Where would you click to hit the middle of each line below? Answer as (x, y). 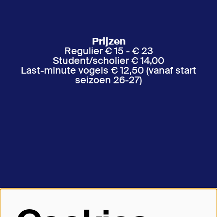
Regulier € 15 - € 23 (108, 51)
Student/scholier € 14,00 (108, 61)
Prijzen (108, 41)
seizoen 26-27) (108, 80)
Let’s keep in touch (108, 198)
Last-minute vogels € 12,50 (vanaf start (108, 70)
